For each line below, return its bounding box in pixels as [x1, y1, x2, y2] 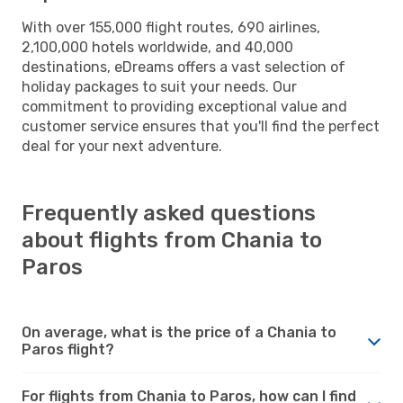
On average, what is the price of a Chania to [22, 323, 336, 341]
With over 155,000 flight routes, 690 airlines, [22, 18, 320, 36]
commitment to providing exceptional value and [22, 97, 347, 115]
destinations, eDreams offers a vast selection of [22, 58, 345, 76]
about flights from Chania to [22, 227, 322, 253]
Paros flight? [22, 340, 114, 358]
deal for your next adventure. [22, 137, 222, 155]
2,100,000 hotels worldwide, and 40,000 [22, 38, 293, 56]
